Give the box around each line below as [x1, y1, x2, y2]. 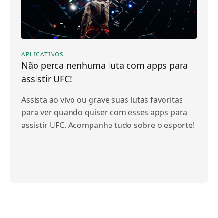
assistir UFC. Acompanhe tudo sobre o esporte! [21, 120, 195, 130]
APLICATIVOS [21, 50, 64, 58]
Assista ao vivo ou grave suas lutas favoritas [21, 94, 183, 105]
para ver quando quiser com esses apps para [21, 107, 187, 118]
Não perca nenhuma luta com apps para [21, 59, 188, 71]
